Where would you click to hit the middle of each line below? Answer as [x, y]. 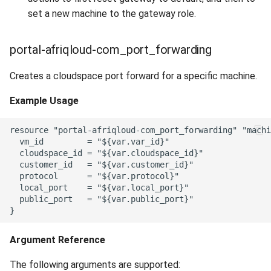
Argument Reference [57, 240]
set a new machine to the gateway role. [112, 14]
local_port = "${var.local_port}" [99, 187]
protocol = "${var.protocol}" [94, 176]
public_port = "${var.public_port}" [102, 199]
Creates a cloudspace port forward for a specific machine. [133, 76]
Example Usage [44, 101]
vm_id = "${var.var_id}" [90, 141]
